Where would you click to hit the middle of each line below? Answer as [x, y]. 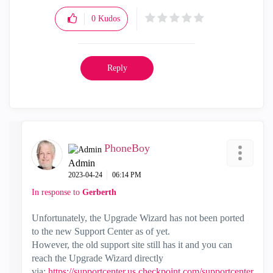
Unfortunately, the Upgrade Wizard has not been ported [138, 218]
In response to [57, 192]
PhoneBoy [127, 148]
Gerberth [99, 192]
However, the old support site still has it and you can [132, 244]
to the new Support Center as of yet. [101, 231]
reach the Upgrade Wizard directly [97, 258]
